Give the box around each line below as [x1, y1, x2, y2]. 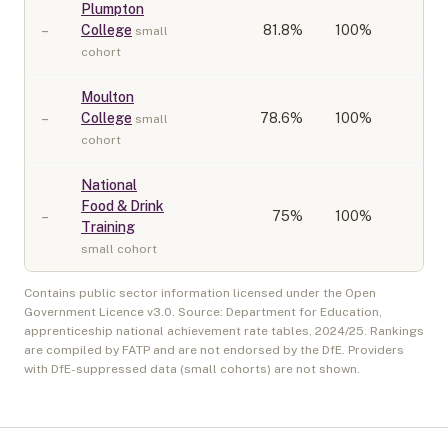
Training [81, 219, 135, 235]
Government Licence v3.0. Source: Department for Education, [24, 305, 382, 319]
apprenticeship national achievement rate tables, [24, 324, 315, 338]
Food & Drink [81, 198, 164, 214]
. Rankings [364, 324, 424, 338]
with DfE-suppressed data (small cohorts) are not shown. [24, 362, 360, 376]
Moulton [81, 89, 134, 105]
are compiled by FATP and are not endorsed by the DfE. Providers [24, 343, 404, 357]
